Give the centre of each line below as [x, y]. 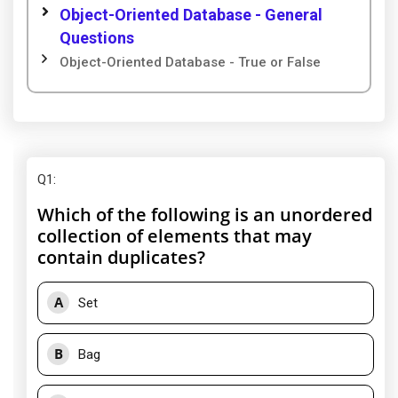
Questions [97, 38]
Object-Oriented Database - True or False [190, 62]
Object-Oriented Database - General [191, 15]
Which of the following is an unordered [205, 215]
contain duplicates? [121, 257]
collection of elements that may [175, 236]
